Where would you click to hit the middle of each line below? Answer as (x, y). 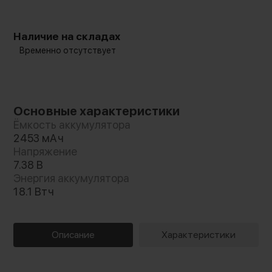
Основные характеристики (97, 111)
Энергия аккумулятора (72, 178)
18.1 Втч (34, 191)
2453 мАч (39, 138)
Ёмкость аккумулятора (72, 124)
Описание (73, 234)
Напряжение (46, 151)
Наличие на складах (67, 36)
